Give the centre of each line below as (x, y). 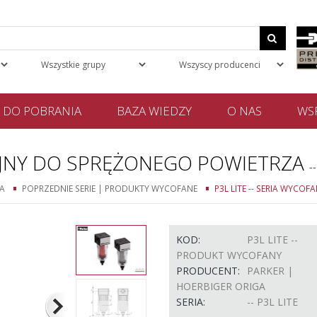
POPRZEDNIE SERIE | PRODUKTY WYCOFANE (110, 188)
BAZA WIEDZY (154, 111)
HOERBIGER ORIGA (221, 286)
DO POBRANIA (42, 111)
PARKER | (270, 271)
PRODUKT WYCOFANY (229, 255)
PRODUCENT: (208, 271)
